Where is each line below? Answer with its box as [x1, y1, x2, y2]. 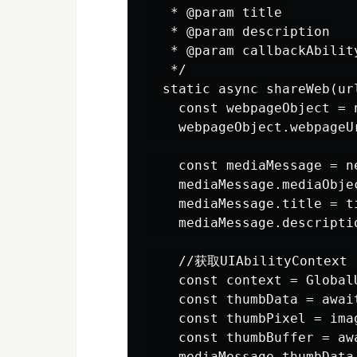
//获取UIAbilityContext [147, 253, 347, 269]
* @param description [147, 24, 330, 39]
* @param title [147, 5, 282, 20]
